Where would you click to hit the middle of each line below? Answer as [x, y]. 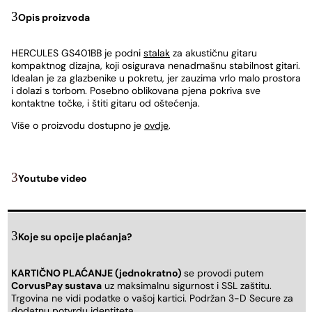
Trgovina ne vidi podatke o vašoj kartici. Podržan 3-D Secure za [152, 298]
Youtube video [53, 179]
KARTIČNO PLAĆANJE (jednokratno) [97, 273]
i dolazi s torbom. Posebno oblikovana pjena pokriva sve [136, 91]
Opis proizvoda [54, 17]
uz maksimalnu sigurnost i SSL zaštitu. [187, 285]
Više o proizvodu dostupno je [78, 126]
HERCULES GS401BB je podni [77, 53]
